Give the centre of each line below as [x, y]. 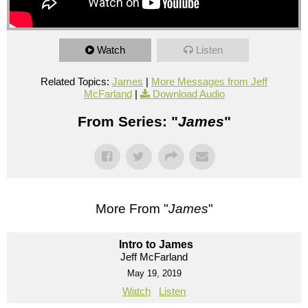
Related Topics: [75, 81]
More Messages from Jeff [209, 81]
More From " [132, 208]
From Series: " [128, 121]
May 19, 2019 [154, 273]
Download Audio [188, 93]
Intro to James [156, 244]
